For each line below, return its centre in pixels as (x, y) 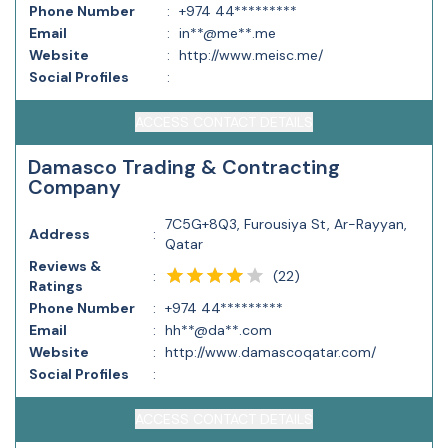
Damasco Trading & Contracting (184, 167)
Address (59, 234)
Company (74, 187)
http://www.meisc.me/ (251, 55)
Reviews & (65, 266)
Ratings (56, 286)
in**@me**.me (227, 33)
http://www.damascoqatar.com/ (270, 352)
